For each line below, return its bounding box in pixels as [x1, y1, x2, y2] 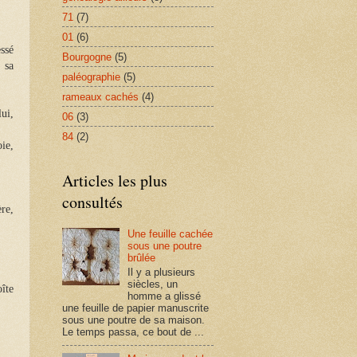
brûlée [127, 252, 156, 265]
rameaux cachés [62, 90, 139, 103]
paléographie [62, 70, 120, 83]
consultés [62, 191, 123, 214]
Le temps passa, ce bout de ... [62, 326, 204, 339]
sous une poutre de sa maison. [62, 314, 205, 327]
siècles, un [127, 278, 178, 291]
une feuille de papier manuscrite [62, 302, 209, 315]
